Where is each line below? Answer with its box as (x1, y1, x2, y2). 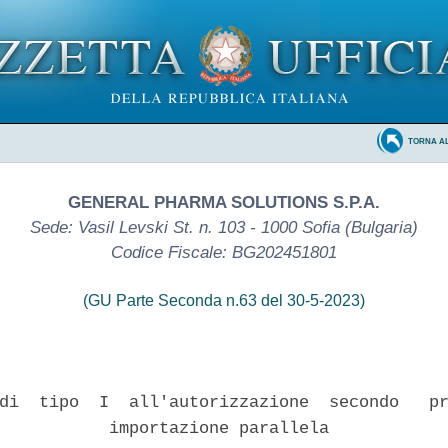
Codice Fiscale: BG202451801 (111, 242, 337, 262)
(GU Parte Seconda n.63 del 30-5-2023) (83, 291, 365, 309)
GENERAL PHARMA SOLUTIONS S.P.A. (68, 192, 380, 212)
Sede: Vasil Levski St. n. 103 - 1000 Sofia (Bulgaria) (30, 217, 418, 237)
